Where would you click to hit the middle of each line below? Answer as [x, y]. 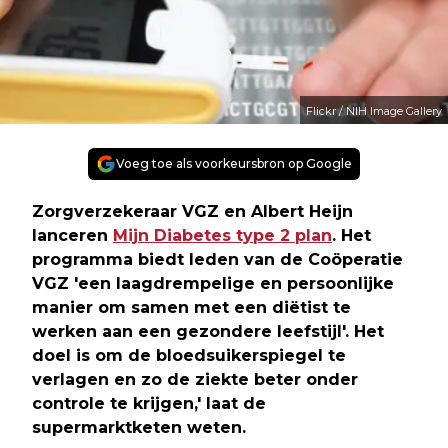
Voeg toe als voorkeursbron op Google [234, 163]
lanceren [72, 235]
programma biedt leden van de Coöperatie [217, 259]
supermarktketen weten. [139, 427]
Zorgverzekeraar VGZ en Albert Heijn [192, 211]
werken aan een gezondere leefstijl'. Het [208, 331]
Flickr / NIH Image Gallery [374, 110]
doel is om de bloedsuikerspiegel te [189, 355]
